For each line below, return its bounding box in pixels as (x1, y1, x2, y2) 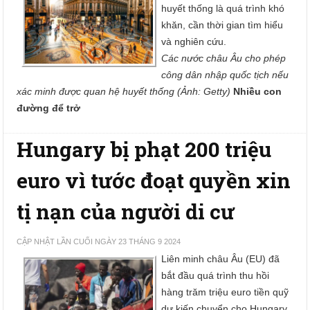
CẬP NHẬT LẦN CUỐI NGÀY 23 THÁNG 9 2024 (17, 237, 181, 246)
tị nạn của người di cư (17, 198, 235, 225)
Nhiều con (233, 86, 282, 97)
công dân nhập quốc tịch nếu (161, 69, 289, 80)
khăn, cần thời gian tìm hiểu (161, 19, 284, 30)
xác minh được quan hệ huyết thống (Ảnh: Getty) (17, 86, 231, 97)
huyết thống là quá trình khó (161, 3, 285, 14)
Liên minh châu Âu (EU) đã (161, 253, 280, 264)
